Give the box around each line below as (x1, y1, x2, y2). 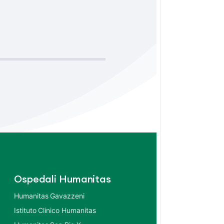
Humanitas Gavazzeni (14, 191, 84, 200)
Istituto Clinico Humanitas (14, 206, 96, 214)
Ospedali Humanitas (14, 174, 111, 184)
